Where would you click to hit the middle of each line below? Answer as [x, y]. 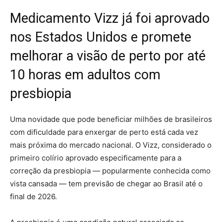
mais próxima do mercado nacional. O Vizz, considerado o [111, 145]
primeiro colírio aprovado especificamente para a [96, 158]
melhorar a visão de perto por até [108, 56]
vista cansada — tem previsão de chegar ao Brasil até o [106, 183]
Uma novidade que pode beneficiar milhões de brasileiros [111, 119]
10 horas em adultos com [85, 75]
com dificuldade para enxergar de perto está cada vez [104, 132]
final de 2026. [33, 196]
